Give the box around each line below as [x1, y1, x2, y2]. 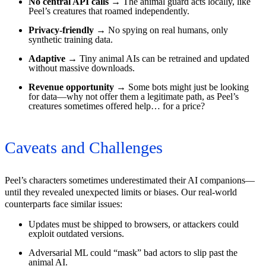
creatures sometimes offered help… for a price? [28, 101, 205, 112]
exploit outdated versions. [28, 229, 124, 239]
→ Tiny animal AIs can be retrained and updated [65, 53, 249, 64]
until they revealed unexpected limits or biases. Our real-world [5, 187, 237, 198]
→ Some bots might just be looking [114, 82, 249, 93]
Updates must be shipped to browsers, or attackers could [28, 219, 239, 230]
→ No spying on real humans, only [94, 25, 228, 36]
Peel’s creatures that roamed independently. [28, 6, 189, 17]
